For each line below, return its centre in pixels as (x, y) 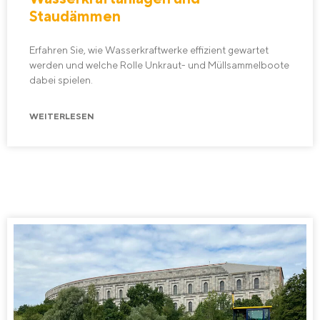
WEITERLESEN (62, 116)
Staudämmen (75, 16)
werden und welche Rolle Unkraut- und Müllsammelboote (159, 65)
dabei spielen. (61, 80)
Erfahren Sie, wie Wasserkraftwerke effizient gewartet (149, 50)
